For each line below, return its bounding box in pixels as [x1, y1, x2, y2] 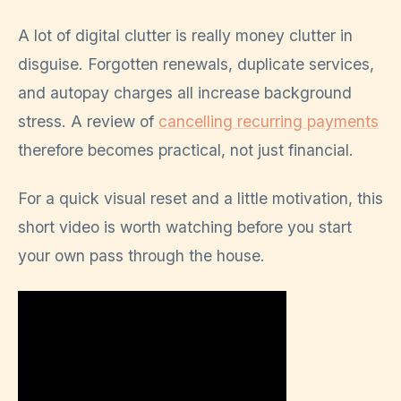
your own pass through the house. [18, 246, 265, 266]
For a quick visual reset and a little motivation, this [18, 189, 383, 209]
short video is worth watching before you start [18, 218, 352, 237]
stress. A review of [18, 112, 158, 132]
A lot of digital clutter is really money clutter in [18, 26, 353, 46]
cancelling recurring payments [158, 112, 379, 132]
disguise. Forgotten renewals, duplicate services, [18, 55, 374, 74]
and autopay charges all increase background [18, 83, 352, 103]
